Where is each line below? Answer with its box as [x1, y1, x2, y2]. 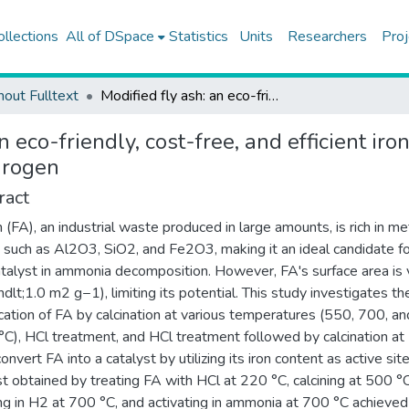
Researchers [287, 26, 367, 47]
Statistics [168, 26, 228, 47]
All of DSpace [65, 26, 154, 47]
